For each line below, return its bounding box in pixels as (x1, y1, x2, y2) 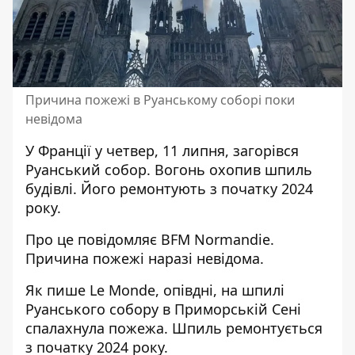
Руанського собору (25, 300, 158, 319)
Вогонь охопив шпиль (155, 160, 312, 179)
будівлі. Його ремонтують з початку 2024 (25, 179, 313, 198)
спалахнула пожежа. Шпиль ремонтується (25, 319, 323, 338)
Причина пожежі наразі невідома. (25, 249, 268, 268)
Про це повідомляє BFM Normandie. (25, 230, 274, 249)
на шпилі (221, 281, 284, 300)
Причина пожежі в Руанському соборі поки (25, 91, 295, 109)
